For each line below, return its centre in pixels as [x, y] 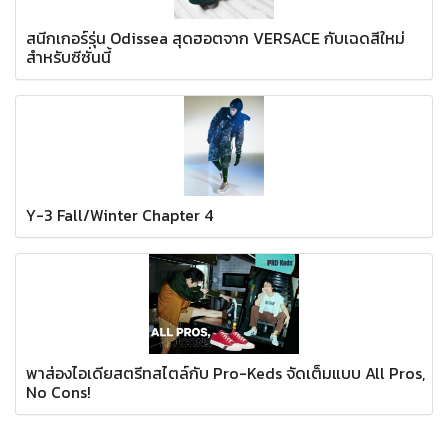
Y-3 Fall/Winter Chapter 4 [119, 215]
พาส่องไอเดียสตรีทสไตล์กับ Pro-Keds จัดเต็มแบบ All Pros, [225, 373]
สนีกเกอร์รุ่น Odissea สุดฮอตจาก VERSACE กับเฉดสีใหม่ [215, 38]
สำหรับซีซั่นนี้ [68, 57]
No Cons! [58, 392]
